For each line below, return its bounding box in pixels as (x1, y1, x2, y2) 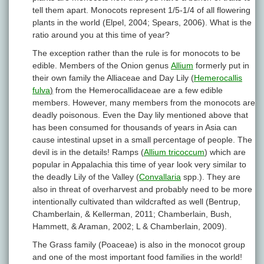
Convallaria (139, 172, 181, 182)
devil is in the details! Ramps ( (32, 147, 144, 157)
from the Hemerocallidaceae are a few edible (53, 85, 223, 95)
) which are (204, 147, 246, 157)
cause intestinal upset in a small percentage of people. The (32, 135, 252, 145)
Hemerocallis (194, 73, 242, 83)
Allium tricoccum (144, 147, 204, 157)
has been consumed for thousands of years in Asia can (32, 123, 237, 133)
